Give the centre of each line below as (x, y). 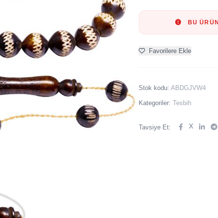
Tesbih (182, 103)
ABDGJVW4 (188, 88)
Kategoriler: (155, 103)
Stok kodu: (154, 88)
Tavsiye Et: (154, 127)
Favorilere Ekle (170, 51)
